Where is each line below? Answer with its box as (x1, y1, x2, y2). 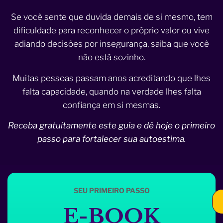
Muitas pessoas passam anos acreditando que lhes (12, 73, 211, 83)
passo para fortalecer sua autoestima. (37, 133, 186, 144)
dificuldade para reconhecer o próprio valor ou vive (13, 25, 210, 36)
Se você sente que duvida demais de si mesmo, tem (10, 12, 213, 22)
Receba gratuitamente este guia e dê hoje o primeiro (8, 120, 215, 130)
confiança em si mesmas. (63, 100, 160, 110)
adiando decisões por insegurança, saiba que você (14, 39, 209, 49)
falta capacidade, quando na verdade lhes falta (22, 86, 201, 97)
